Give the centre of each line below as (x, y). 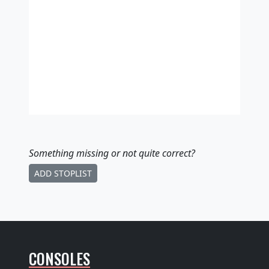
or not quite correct (150, 153)
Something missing (69, 153)
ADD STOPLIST (63, 174)
